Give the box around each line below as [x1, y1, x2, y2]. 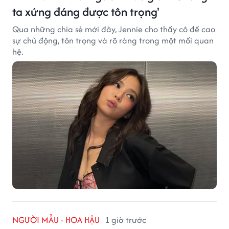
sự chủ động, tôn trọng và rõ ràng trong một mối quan [12, 34, 214, 47]
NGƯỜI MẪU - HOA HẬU [12, 213, 100, 226]
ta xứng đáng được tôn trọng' [12, 3, 159, 20]
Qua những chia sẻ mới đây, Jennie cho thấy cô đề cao [12, 22, 215, 35]
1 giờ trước [105, 213, 146, 226]
